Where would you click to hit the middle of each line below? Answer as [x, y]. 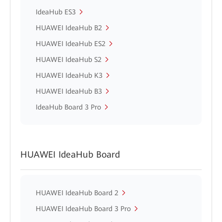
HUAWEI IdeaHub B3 [69, 91]
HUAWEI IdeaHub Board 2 [77, 193]
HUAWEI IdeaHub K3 [69, 75]
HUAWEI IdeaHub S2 [69, 59]
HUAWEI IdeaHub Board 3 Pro [83, 209]
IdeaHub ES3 [56, 12]
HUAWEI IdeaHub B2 [69, 28]
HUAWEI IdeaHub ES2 [71, 44]
